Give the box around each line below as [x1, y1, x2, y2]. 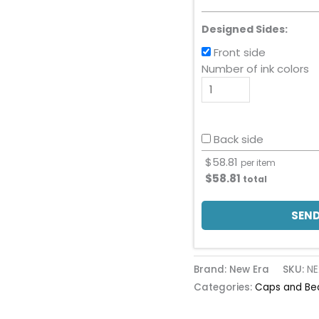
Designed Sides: [202, 21, 288, 36]
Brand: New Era [194, 263, 269, 277]
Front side [214, 44, 266, 60]
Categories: [194, 281, 255, 295]
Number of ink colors [202, 61, 309, 76]
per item [241, 156, 276, 169]
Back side [214, 131, 263, 147]
